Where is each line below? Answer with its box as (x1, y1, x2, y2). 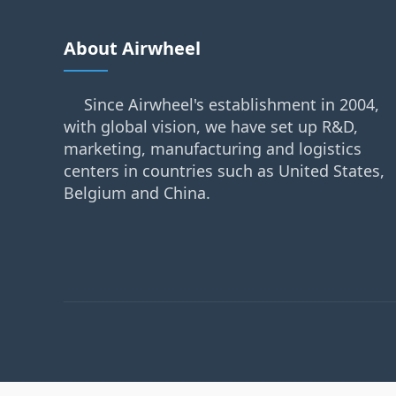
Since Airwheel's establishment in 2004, (84, 94, 379, 115)
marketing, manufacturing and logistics (64, 138, 362, 159)
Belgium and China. (64, 182, 210, 203)
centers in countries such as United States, (64, 160, 385, 181)
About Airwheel (64, 36, 201, 60)
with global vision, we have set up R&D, (64, 116, 358, 137)
